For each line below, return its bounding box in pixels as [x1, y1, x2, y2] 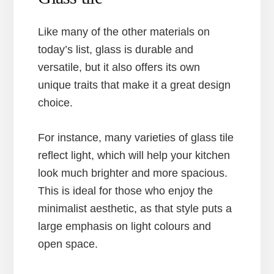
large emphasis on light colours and [38, 220, 212, 233]
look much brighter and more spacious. [38, 167, 228, 180]
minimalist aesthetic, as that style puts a [38, 202, 232, 215]
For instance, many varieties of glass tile [38, 131, 234, 144]
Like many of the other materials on [38, 26, 210, 39]
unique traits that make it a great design [38, 79, 231, 92]
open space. [38, 238, 98, 251]
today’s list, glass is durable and [38, 43, 194, 56]
